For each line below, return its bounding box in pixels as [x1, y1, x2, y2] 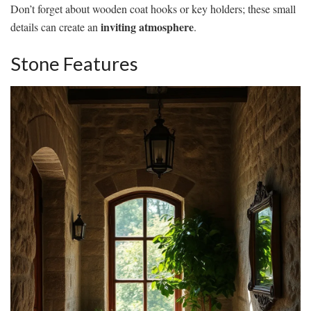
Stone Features [10, 52, 138, 76]
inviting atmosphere [101, 18, 194, 35]
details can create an [10, 19, 101, 34]
